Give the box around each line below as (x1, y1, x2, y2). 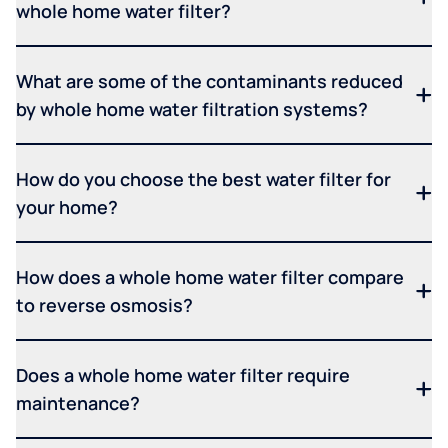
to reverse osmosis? (16, 293, 193, 318)
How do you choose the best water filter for (16, 167, 391, 192)
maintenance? (16, 391, 140, 416)
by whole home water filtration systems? (16, 97, 368, 122)
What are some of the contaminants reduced (16, 69, 403, 94)
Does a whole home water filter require (16, 363, 350, 388)
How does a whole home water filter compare (16, 265, 404, 290)
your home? (16, 195, 118, 220)
